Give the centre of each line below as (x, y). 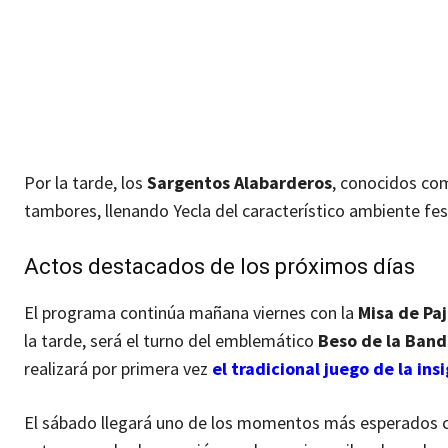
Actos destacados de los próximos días (219, 267)
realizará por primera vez (118, 369)
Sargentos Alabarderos (239, 183)
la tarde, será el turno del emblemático (171, 341)
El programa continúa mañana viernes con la (191, 313)
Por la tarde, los (85, 183)
